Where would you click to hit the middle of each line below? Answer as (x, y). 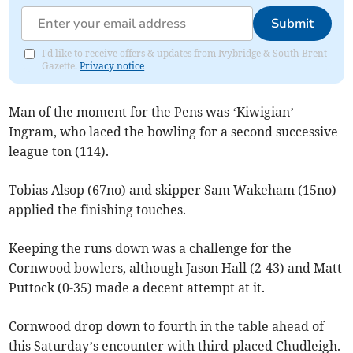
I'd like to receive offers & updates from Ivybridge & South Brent (185, 54)
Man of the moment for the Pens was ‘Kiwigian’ (152, 112)
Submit (292, 24)
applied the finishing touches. (98, 210)
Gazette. (61, 66)
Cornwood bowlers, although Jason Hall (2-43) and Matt (176, 268)
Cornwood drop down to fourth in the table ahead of (167, 327)
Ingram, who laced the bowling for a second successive (174, 132)
